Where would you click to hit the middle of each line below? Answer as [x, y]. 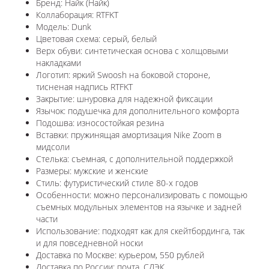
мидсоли [53, 147]
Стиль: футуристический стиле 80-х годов [117, 183]
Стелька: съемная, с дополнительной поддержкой [134, 159]
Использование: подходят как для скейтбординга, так [140, 231]
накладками [59, 63]
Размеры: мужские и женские [92, 171]
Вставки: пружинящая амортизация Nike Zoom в [129, 135]
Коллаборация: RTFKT [78, 15]
